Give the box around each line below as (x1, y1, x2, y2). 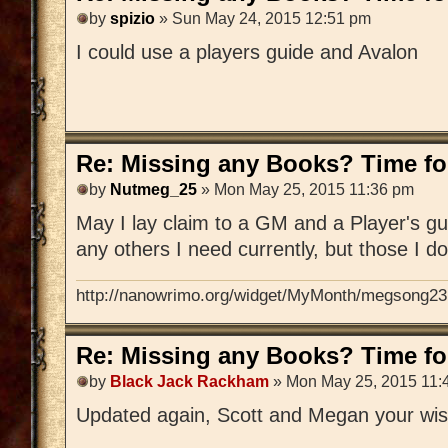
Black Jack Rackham (110, 373, 269, 391)
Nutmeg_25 (110, 181, 197, 199)
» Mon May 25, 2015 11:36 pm (197, 181, 414, 199)
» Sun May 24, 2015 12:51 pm (155, 10, 371, 28)
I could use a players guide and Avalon (76, 41, 418, 64)
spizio (110, 10, 155, 28)
